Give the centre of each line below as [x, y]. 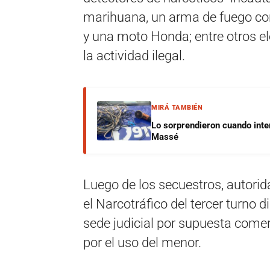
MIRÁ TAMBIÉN [177, 108]
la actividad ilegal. [134, 56]
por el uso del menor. [142, 243]
